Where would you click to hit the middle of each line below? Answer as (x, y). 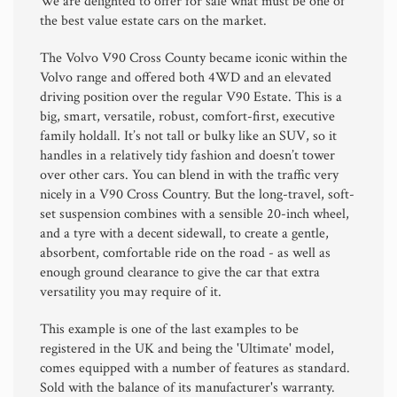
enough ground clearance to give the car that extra (180, 272)
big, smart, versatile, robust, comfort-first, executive (187, 117)
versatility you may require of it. (131, 292)
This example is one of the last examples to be (169, 329)
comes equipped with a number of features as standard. (195, 368)
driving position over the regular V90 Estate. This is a (191, 97)
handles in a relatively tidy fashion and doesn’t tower (187, 156)
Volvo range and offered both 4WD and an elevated (186, 78)
